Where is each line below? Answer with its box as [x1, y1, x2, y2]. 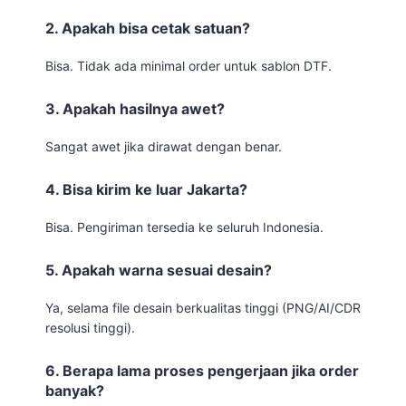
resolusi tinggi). [45, 319, 135, 335]
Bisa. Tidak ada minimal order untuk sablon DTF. [45, 57, 332, 73]
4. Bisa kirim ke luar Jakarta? [45, 179, 247, 198]
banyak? [45, 381, 104, 400]
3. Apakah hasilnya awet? [45, 99, 225, 118]
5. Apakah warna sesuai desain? [45, 260, 272, 279]
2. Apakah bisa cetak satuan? [45, 18, 250, 37]
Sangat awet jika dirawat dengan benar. [45, 138, 282, 154]
